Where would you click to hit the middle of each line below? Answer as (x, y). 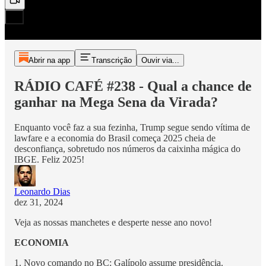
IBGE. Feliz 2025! (49, 159)
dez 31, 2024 (39, 202)
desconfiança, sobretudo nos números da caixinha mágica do (127, 148)
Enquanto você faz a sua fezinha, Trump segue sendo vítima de (132, 127)
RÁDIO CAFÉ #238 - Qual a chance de (133, 86)
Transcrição (111, 60)
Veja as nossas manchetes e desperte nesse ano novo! (113, 222)
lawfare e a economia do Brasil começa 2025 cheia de (115, 138)
